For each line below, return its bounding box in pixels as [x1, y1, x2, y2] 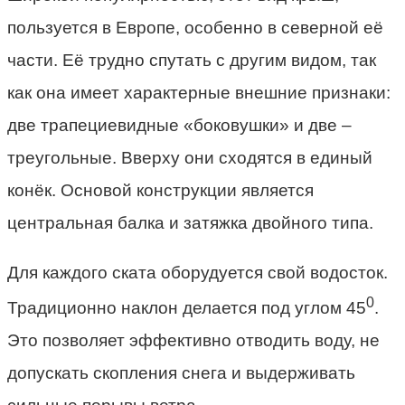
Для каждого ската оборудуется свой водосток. [7, 262, 388, 282]
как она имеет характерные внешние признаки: [7, 82, 391, 102]
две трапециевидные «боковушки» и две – [7, 115, 352, 135]
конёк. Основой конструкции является [7, 180, 314, 200]
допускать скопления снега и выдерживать [7, 363, 355, 382]
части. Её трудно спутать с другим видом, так [7, 50, 376, 70]
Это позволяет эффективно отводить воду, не [7, 330, 380, 350]
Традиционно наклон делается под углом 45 [7, 297, 366, 317]
